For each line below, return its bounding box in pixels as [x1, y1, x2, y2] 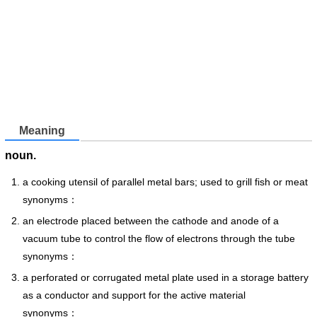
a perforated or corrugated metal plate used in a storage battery [23, 271, 309, 283]
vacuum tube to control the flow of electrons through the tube [23, 232, 295, 244]
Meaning [19, 125, 65, 137]
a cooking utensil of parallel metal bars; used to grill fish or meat [23, 175, 308, 188]
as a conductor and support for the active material [23, 289, 246, 301]
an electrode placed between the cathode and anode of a [23, 214, 279, 226]
